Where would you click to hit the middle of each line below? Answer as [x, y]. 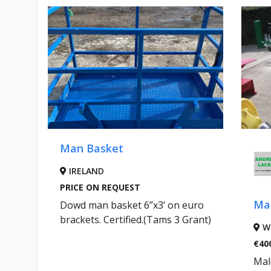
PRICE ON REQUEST [99, 188]
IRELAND [84, 171]
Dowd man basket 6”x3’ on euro [130, 205]
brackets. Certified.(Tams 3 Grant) [134, 220]
